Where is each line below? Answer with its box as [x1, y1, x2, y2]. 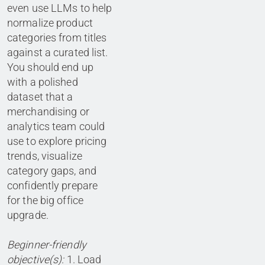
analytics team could [7, 120, 105, 133]
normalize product [7, 17, 93, 30]
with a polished [7, 76, 78, 89]
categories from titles [7, 31, 107, 44]
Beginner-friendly [7, 238, 86, 251]
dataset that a [7, 91, 73, 104]
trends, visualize [7, 150, 82, 163]
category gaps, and [7, 164, 97, 177]
